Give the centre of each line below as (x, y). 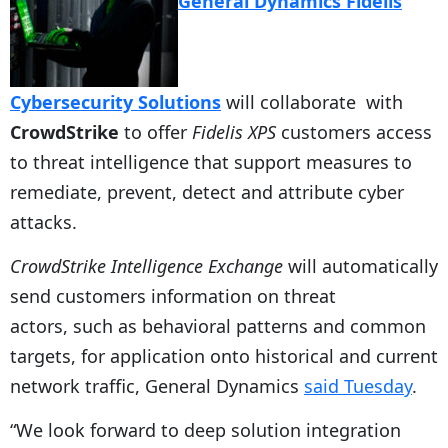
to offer (158, 131)
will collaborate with (312, 101)
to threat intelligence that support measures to (211, 161)
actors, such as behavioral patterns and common (218, 325)
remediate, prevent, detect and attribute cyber (207, 191)
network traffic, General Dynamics (157, 385)
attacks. (43, 221)
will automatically (360, 265)
